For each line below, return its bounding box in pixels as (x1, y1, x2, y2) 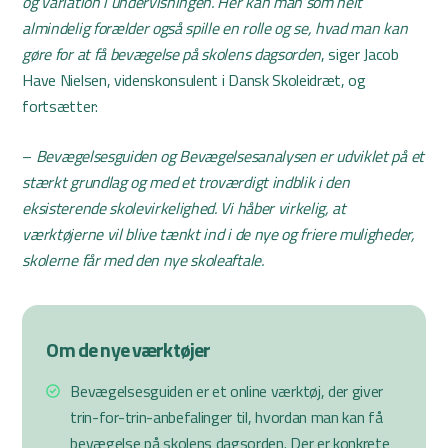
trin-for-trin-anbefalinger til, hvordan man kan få (70, 405, 383, 429)
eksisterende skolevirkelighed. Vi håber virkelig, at (22, 196, 346, 220)
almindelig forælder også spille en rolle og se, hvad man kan (22, 16, 408, 40)
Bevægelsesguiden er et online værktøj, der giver (70, 379, 384, 403)
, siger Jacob (321, 42, 399, 66)
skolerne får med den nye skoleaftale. (22, 248, 264, 272)
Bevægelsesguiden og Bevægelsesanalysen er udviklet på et (35, 144, 424, 168)
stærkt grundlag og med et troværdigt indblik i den (22, 170, 350, 194)
